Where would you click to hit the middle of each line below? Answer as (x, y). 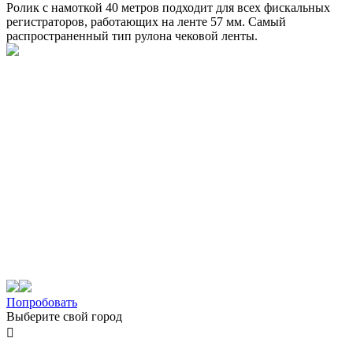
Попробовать (42, 302)
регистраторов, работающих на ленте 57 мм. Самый (146, 21)
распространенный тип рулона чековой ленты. (132, 35)
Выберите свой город (64, 316)
